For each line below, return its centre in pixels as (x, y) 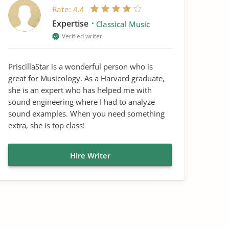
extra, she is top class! (47, 125)
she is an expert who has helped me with (80, 90)
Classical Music (123, 24)
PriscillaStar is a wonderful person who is (81, 66)
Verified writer (82, 36)
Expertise (71, 24)
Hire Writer (90, 155)
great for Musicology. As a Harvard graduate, (86, 78)
